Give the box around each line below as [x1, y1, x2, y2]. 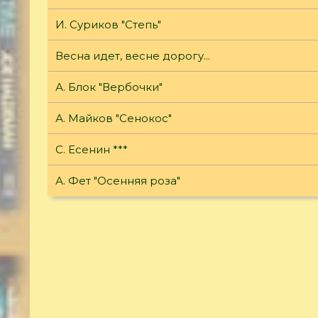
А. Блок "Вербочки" [55, 80, 163, 94]
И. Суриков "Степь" [55, 18, 161, 32]
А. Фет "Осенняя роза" [55, 174, 180, 188]
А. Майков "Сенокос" [55, 111, 172, 126]
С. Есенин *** [55, 143, 128, 157]
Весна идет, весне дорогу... [55, 49, 210, 63]
